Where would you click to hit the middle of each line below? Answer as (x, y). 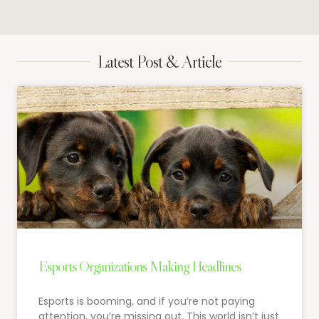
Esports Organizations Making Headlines (140, 266)
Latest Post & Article (159, 61)
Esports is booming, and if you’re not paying (147, 301)
